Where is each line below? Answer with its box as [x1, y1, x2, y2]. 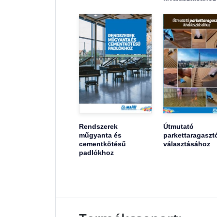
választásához [163, 140, 210, 148]
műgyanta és [79, 131, 122, 139]
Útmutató [163, 123, 194, 131]
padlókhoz [79, 149, 114, 157]
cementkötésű [79, 140, 126, 148]
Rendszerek [79, 123, 118, 131]
